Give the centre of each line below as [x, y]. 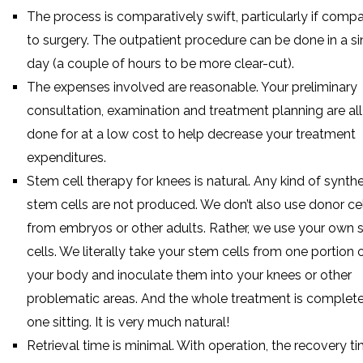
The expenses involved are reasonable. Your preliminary [192, 87]
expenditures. [66, 157]
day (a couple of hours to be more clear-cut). [160, 63]
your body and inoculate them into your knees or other [189, 275]
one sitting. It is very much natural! [128, 322]
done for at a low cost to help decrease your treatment [191, 134]
